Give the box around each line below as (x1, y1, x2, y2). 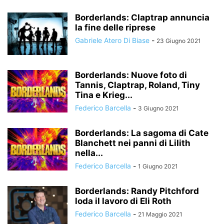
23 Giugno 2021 (156, 37, 201, 44)
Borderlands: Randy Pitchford (75, 186, 199, 196)
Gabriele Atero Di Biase (75, 36, 149, 44)
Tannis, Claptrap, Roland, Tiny (75, 80, 200, 90)
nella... (75, 148, 103, 158)
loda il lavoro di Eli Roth (75, 196, 171, 206)
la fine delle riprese (75, 22, 155, 32)
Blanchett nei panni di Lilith (75, 138, 190, 148)
